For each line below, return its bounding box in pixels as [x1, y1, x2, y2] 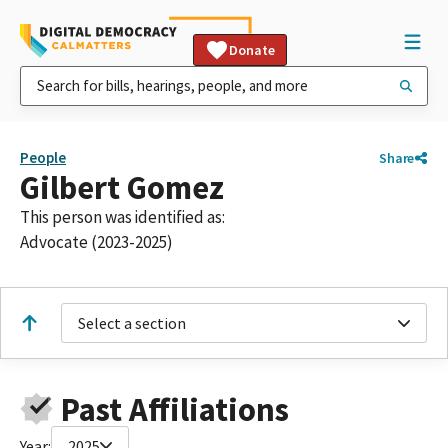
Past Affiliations [60, 388, 289, 430]
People [20, 148, 66, 167]
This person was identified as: [20, 206, 225, 228]
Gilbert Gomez [20, 167, 224, 208]
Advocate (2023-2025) [20, 231, 173, 253]
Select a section [78, 313, 186, 333]
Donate [229, 41, 275, 59]
